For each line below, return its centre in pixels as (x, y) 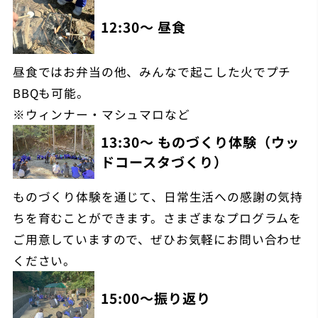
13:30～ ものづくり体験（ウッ (200, 142)
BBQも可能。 (51, 93)
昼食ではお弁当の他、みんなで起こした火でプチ (152, 71)
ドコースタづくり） (164, 161)
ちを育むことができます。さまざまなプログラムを (157, 218)
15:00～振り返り (155, 298)
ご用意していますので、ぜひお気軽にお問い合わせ (158, 239)
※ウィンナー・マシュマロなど (101, 114)
